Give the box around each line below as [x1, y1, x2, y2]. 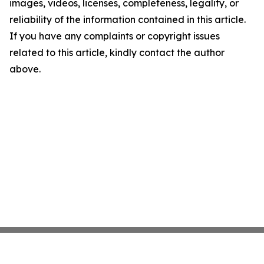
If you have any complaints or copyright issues [9, 30, 220, 42]
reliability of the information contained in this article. [9, 14, 246, 26]
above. [9, 63, 41, 75]
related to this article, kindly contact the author [9, 47, 225, 59]
